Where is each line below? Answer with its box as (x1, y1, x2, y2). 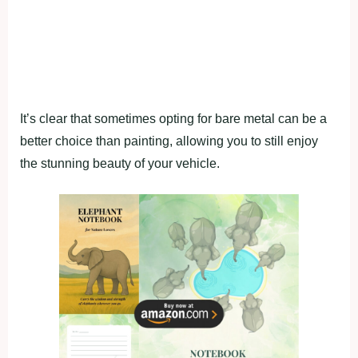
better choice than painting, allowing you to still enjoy (20, 133, 318, 148)
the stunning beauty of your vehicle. (20, 156, 220, 170)
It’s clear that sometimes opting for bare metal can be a (20, 111, 327, 125)
